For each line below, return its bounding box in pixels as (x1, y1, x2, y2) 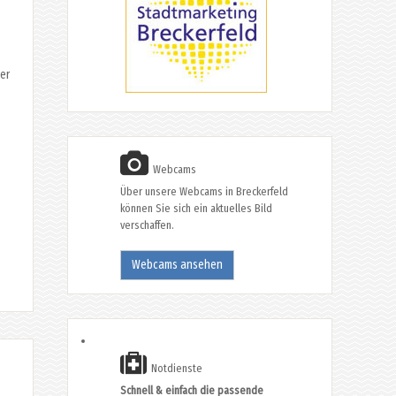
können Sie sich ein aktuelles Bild (120, 201, 272, 215)
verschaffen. (120, 217, 174, 232)
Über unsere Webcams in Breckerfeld (120, 184, 288, 198)
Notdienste (148, 361, 202, 375)
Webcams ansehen (132, 256, 223, 272)
